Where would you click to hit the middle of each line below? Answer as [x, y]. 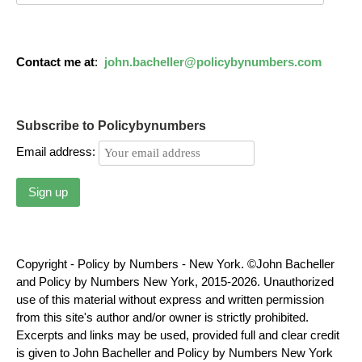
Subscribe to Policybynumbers [111, 125]
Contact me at [55, 61]
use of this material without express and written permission [170, 299]
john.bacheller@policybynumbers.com [213, 61]
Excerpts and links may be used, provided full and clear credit [178, 335]
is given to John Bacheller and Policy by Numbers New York [175, 352]
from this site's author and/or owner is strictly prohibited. [162, 317]
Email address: [57, 152]
